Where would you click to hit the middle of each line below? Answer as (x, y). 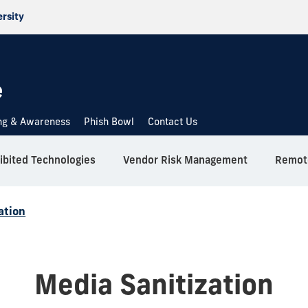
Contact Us (173, 122)
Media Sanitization (154, 284)
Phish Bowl (109, 122)
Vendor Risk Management (185, 160)
